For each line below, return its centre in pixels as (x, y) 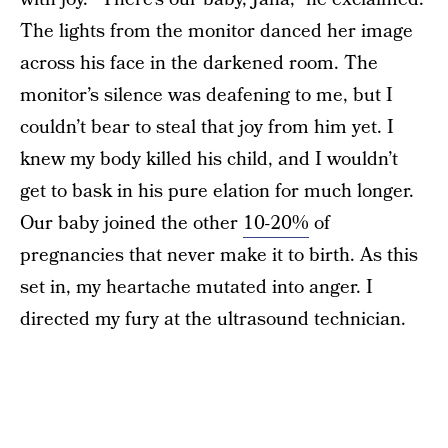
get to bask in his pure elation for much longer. (217, 191)
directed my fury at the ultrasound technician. (213, 319)
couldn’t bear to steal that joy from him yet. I (207, 127)
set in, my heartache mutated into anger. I (196, 287)
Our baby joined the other (131, 223)
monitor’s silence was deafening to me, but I (206, 95)
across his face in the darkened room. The (199, 63)
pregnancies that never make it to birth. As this (219, 255)
